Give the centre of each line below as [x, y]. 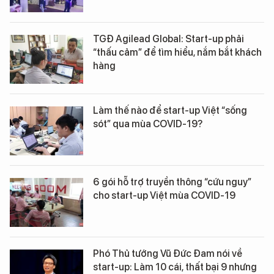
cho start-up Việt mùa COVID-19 [164, 195]
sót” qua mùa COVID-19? [148, 124]
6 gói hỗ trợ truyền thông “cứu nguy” [172, 182]
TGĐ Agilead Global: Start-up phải [168, 39]
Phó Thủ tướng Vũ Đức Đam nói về [168, 254]
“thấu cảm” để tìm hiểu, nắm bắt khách [177, 52]
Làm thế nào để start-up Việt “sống [170, 110]
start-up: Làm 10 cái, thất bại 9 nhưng [175, 267]
